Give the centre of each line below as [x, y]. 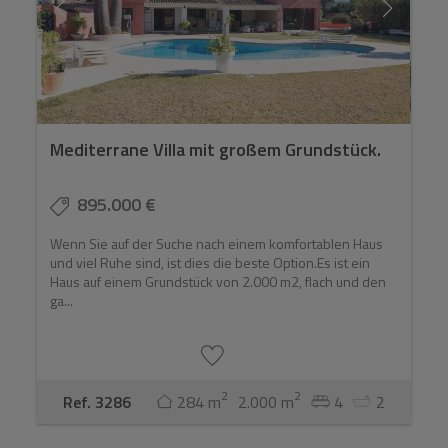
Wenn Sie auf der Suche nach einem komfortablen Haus [217, 244]
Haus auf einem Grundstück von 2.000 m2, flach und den [218, 282]
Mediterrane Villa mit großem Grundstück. [216, 150]
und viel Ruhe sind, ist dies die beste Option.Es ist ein [210, 263]
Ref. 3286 [96, 401]
